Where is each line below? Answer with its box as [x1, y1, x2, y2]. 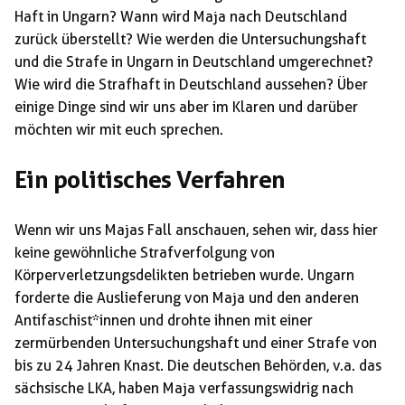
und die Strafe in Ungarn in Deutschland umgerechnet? [14, 53, 373, 71]
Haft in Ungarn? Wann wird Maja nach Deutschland [14, 8, 347, 26]
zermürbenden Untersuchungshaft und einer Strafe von [14, 334, 377, 353]
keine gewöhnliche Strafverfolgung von [14, 244, 275, 262]
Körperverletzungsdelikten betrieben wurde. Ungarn [14, 267, 354, 285]
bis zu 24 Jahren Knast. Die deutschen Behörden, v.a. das [14, 357, 381, 375]
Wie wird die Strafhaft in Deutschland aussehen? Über [14, 76, 368, 94]
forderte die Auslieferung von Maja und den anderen [14, 289, 359, 307]
